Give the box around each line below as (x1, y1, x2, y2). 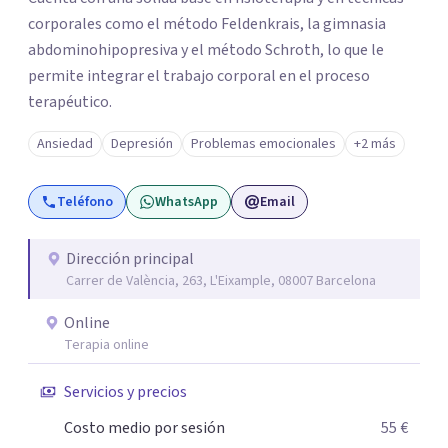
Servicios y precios (64, 381, 187, 403)
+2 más (354, 134, 396, 154)
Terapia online (64, 335, 149, 355)
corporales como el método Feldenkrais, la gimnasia (28, 13, 386, 35)
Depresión (111, 134, 173, 154)
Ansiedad (37, 134, 93, 154)
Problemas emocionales (191, 134, 336, 154)
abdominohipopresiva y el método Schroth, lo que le (28, 39, 384, 61)
